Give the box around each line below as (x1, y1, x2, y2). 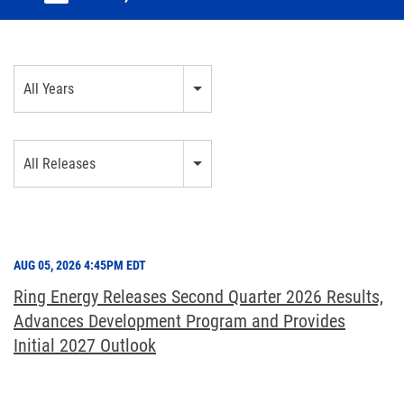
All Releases (23, 155, 96, 173)
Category (13, 142, 58, 157)
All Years (23, 80, 74, 98)
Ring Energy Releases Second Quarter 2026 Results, (14, 286, 383, 308)
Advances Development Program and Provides (14, 310, 345, 333)
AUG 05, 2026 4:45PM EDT (14, 258, 146, 273)
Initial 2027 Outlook (14, 335, 156, 357)
